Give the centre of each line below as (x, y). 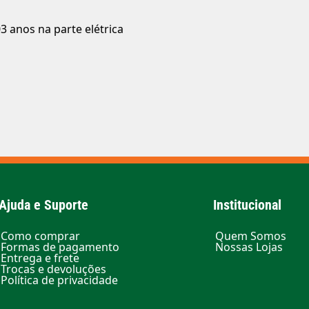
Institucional (248, 205)
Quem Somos (251, 236)
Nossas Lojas (249, 247)
